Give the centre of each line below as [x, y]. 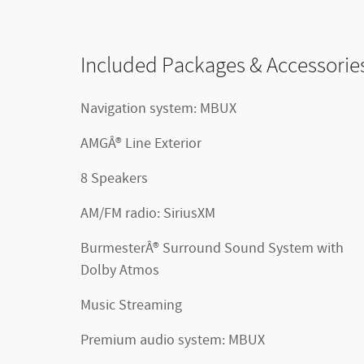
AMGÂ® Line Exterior [141, 144]
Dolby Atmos [120, 271]
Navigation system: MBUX [158, 109]
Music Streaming [131, 306]
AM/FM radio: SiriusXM [148, 214]
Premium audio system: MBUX [173, 341]
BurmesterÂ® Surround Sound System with [121, 249]
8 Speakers [114, 179]
